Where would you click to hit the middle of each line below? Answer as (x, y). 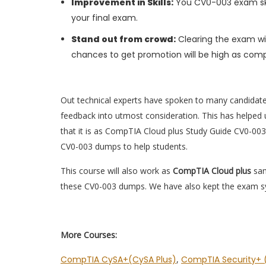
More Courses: (89, 235)
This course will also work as (117, 171)
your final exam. (104, 18)
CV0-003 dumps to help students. (125, 146)
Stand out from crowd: (123, 39)
